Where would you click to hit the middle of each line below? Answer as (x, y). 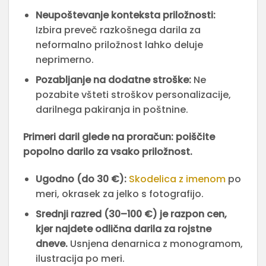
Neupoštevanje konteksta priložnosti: (125, 15)
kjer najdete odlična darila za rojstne (123, 229)
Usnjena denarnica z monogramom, (155, 244)
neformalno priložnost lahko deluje (119, 45)
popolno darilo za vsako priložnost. (108, 152)
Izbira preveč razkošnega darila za (118, 30)
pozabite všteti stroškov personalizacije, (133, 95)
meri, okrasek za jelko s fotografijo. (119, 194)
